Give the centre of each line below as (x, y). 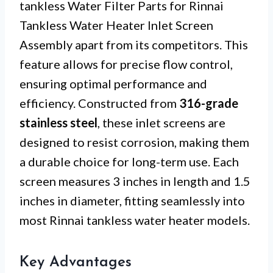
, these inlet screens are (161, 122)
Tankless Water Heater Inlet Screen (116, 25)
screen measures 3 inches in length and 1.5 (135, 181)
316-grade (209, 103)
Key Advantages (76, 262)
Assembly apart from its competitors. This (134, 44)
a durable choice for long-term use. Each (129, 161)
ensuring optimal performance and (113, 83)
